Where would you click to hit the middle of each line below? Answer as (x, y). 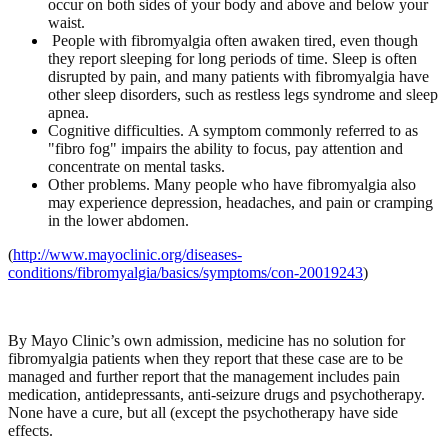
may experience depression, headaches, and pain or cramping (240, 203)
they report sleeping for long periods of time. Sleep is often (232, 59)
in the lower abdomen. (118, 221)
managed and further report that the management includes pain (204, 377)
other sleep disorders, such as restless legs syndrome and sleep (243, 95)
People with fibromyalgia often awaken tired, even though (233, 41)
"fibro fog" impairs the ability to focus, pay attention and (225, 149)
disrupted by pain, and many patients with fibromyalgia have (238, 77)
